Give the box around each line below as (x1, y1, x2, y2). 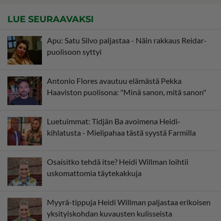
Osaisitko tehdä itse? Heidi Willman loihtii (47, 156, 188, 166)
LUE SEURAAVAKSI (7, 13, 94, 25)
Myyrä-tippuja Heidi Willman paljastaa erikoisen (47, 197, 211, 207)
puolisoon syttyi (47, 46, 102, 56)
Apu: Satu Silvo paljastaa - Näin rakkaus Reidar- (47, 35, 207, 45)
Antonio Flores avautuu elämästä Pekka (47, 75, 182, 85)
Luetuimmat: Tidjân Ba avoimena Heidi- (47, 116, 181, 126)
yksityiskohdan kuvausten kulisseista (47, 208, 172, 218)
